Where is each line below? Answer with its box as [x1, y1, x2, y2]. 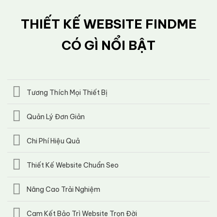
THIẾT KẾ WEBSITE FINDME [20, 16, 197, 32]
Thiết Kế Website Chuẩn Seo [27, 161, 119, 170]
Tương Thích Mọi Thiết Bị [27, 88, 108, 97]
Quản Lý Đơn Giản [27, 112, 85, 121]
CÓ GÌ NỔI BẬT [62, 37, 155, 54]
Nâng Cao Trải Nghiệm [27, 185, 101, 194]
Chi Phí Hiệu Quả [27, 136, 80, 145]
